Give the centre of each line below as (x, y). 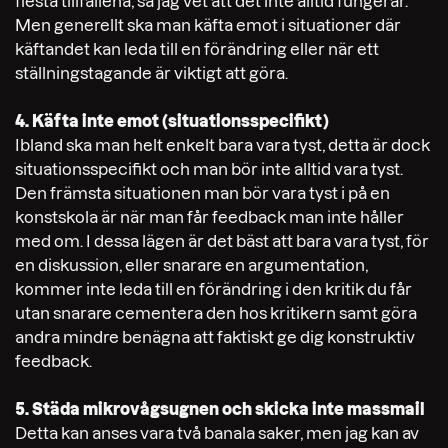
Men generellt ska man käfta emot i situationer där (208, 24)
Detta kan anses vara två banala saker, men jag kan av (217, 432)
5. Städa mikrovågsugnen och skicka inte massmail (220, 408)
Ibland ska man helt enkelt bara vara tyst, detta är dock (222, 144)
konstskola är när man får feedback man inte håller (209, 216)
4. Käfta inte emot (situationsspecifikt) (172, 120)
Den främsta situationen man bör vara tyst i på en (202, 192)
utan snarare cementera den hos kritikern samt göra (216, 312)
